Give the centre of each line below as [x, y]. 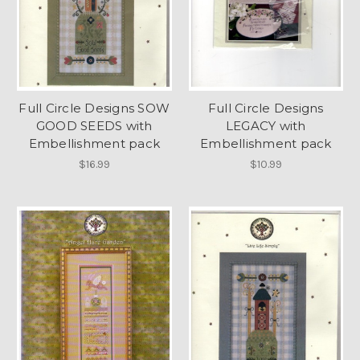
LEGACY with [266, 125]
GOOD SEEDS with [94, 125]
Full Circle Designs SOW [94, 108]
